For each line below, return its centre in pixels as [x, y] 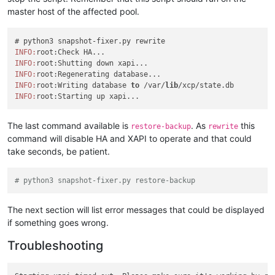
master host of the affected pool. [73, 12]
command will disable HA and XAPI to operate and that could [130, 138]
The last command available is [69, 125]
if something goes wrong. [58, 223]
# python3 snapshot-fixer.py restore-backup [105, 181]
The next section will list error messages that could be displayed [136, 210]
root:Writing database [84, 85]
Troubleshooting [55, 246]
